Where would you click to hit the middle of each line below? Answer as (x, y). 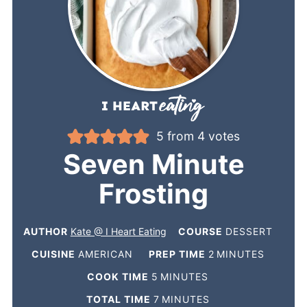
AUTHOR (47, 231)
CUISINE (54, 254)
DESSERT (249, 231)
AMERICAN (105, 254)
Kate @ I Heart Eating (118, 231)
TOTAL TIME (120, 299)
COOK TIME (120, 276)
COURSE (201, 231)
